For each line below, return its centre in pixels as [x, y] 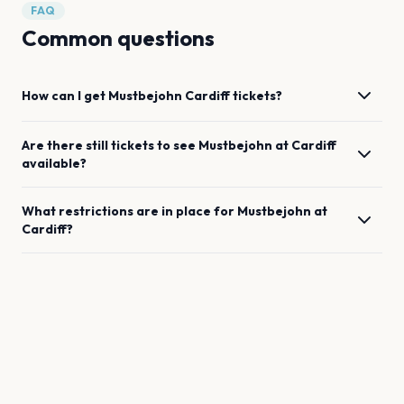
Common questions [118, 38]
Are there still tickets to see [110, 145]
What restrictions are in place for [129, 211]
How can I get [65, 96]
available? [54, 163]
